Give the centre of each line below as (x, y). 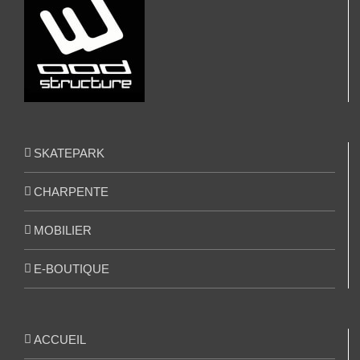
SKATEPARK (69, 153)
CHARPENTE (71, 192)
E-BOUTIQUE (72, 269)
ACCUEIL (60, 340)
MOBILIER (63, 231)
